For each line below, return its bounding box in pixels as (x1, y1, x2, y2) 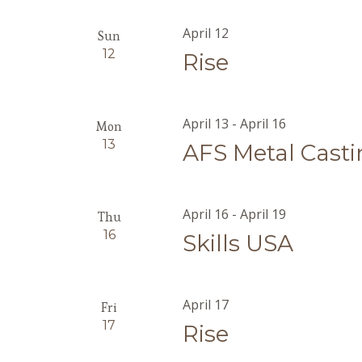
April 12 (183, 24, 229, 42)
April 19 (240, 205, 287, 223)
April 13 (183, 115, 229, 133)
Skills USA (183, 229, 294, 257)
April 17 (183, 296, 229, 314)
